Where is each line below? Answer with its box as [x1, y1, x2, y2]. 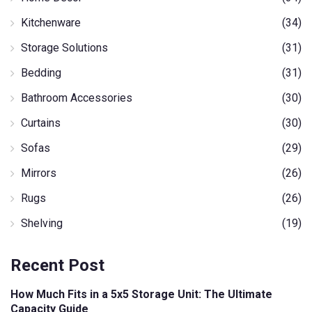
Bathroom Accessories [21, 91, 132, 105]
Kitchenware [21, 16, 81, 30]
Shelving [21, 217, 63, 231]
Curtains [21, 116, 61, 130]
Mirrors [21, 166, 56, 180]
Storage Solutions [21, 41, 108, 55]
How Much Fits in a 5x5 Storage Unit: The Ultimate [10, 288, 272, 302]
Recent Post [10, 256, 104, 276]
